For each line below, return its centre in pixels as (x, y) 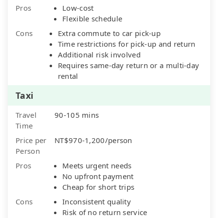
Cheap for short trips (99, 187)
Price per (31, 140)
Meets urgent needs (97, 165)
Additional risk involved (99, 54)
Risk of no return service (105, 212)
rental (68, 76)
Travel (26, 115)
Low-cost (78, 8)
